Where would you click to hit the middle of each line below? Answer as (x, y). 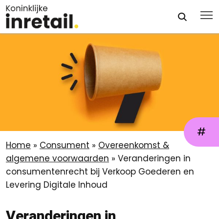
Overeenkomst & (134, 145)
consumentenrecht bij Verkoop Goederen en (100, 172)
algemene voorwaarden (57, 158)
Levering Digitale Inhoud (57, 185)
